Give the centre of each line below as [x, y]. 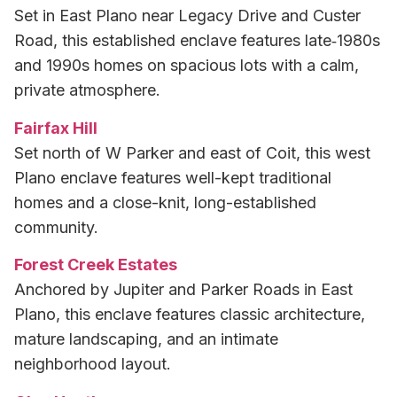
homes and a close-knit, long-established [165, 202]
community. [56, 227]
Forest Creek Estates [96, 265]
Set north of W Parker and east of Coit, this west [192, 152]
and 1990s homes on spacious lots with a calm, [187, 66]
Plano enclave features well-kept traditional [173, 177]
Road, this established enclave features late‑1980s [197, 41]
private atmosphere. [87, 90]
